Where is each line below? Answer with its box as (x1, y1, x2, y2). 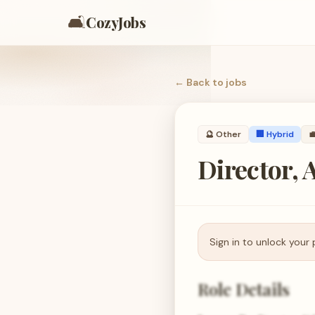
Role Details (198, 278, 290, 300)
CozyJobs (86, 13, 146, 32)
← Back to (174, 76, 226, 89)
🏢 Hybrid (256, 129, 294, 140)
